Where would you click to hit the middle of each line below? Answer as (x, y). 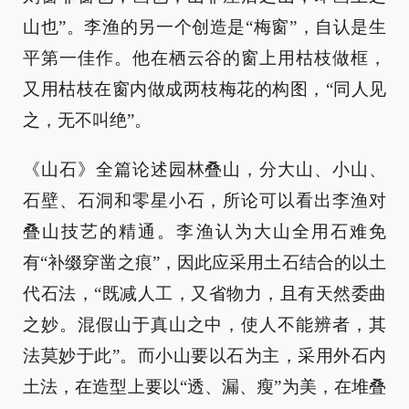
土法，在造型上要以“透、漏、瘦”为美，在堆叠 (204, 387)
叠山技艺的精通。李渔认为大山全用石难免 (204, 232)
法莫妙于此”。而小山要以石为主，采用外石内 (204, 356)
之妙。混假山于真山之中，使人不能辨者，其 (204, 325)
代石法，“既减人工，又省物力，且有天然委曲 (204, 294)
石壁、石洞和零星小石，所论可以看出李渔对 (204, 201)
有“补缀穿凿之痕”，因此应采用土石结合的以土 (204, 263)
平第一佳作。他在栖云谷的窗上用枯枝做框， (204, 58)
